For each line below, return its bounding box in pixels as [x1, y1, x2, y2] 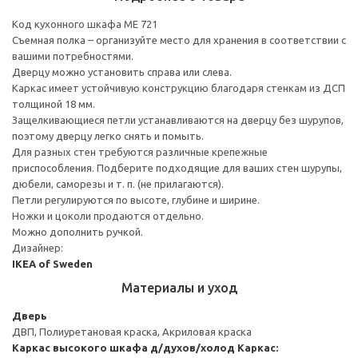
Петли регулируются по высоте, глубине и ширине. [12, 193, 260, 205]
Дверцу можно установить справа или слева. [12, 66, 232, 78]
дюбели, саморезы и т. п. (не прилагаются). [12, 177, 224, 189]
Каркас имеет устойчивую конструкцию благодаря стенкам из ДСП [12, 82, 345, 93]
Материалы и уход [121, 280, 237, 295]
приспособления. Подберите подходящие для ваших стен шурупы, [12, 161, 342, 173]
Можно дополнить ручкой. [12, 225, 143, 237]
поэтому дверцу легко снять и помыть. [12, 129, 204, 141]
